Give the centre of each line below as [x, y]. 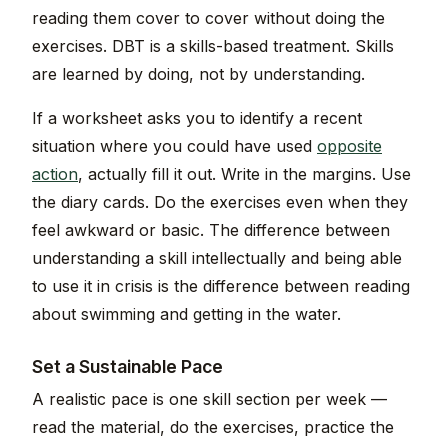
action [55, 174]
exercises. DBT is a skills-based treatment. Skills [213, 46]
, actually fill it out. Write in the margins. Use [244, 174]
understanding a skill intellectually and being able [217, 258]
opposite [349, 146]
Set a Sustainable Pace [127, 367]
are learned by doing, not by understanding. [198, 74]
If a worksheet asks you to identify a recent [197, 118]
